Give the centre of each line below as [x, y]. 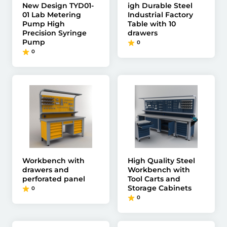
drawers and [46, 170]
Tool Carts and [154, 179]
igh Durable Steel [160, 6]
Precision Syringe [54, 33]
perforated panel [54, 179]
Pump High [44, 24]
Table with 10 [152, 24]
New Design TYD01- [58, 6]
